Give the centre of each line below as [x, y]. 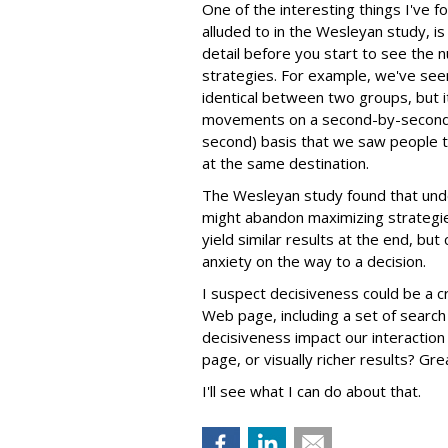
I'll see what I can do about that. [311, 391]
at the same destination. [285, 163]
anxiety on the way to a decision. [314, 261]
